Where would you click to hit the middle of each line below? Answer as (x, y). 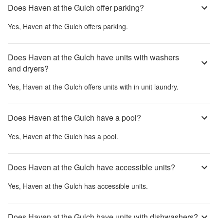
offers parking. (105, 26)
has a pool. (100, 136)
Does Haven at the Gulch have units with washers (93, 57)
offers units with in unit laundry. (130, 86)
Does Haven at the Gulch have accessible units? (91, 167)
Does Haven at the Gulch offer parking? (76, 8)
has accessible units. (115, 186)
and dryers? (28, 68)
